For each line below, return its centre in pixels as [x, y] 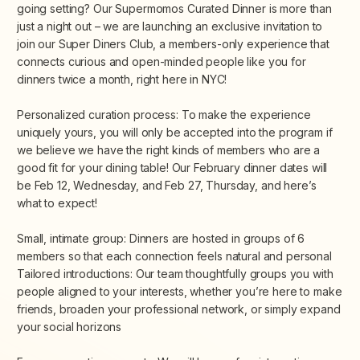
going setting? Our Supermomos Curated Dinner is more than [175, 9]
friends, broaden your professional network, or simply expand [179, 309]
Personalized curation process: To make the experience [164, 115]
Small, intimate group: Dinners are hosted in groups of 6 [161, 239]
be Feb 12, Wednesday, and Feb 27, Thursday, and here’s [167, 186]
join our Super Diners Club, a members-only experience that [173, 44]
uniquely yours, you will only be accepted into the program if [175, 133]
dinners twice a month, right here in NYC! [122, 80]
